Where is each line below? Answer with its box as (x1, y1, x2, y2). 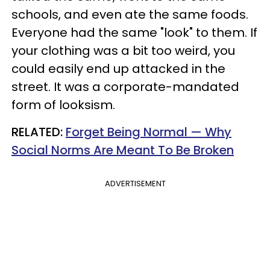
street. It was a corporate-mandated (11, 78, 239, 95)
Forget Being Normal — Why (66, 124, 231, 140)
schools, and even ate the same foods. (11, 6, 248, 23)
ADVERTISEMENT (104, 178, 166, 189)
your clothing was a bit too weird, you (11, 42, 235, 59)
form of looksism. (11, 96, 115, 113)
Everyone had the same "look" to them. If (11, 24, 257, 41)
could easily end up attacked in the (11, 60, 225, 77)
